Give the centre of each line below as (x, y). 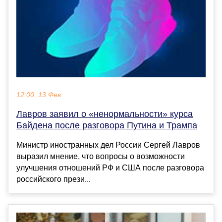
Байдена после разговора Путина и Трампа (107, 126)
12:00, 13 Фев (39, 95)
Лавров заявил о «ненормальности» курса (105, 114)
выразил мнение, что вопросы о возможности (101, 157)
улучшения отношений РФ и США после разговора (110, 168)
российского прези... (54, 179)
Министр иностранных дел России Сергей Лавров (108, 145)
